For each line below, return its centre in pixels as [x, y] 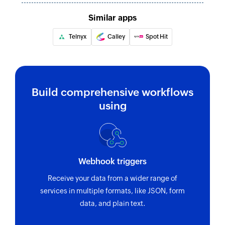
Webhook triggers [113, 162]
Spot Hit [157, 36]
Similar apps [113, 18]
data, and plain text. [113, 204]
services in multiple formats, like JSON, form [113, 191]
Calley [116, 36]
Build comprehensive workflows [113, 92]
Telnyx [78, 36]
